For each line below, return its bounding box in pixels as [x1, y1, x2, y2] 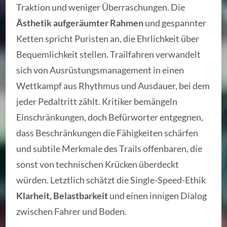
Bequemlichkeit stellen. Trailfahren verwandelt [16, 49, 201, 60]
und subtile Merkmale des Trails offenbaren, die [16, 143, 203, 155]
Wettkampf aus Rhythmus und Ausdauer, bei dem [16, 80, 210, 92]
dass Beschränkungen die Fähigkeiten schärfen [16, 127, 199, 139]
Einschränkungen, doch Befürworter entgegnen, [16, 111, 204, 123]
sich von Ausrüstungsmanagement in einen [16, 64, 184, 76]
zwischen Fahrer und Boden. [16, 206, 127, 217]
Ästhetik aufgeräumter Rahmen [16, 17, 144, 29]
